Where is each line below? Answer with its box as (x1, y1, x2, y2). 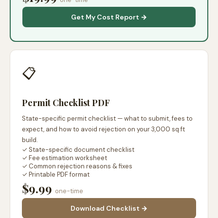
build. (22, 136, 38, 144)
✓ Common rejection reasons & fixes (22, 162, 132, 170)
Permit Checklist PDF (22, 97, 110, 109)
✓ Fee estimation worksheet (22, 154, 107, 162)
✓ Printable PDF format (22, 170, 90, 179)
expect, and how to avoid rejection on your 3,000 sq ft (22, 125, 185, 133)
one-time (55, 187, 83, 195)
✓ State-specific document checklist (22, 145, 134, 154)
